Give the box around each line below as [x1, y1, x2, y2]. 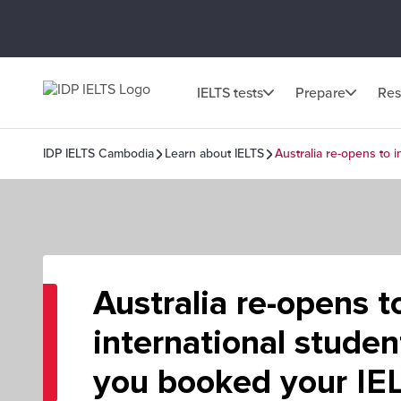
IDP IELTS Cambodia [43, 146, 154, 161]
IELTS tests [197, 83, 263, 102]
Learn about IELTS [165, 146, 264, 161]
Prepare [295, 83, 346, 102]
